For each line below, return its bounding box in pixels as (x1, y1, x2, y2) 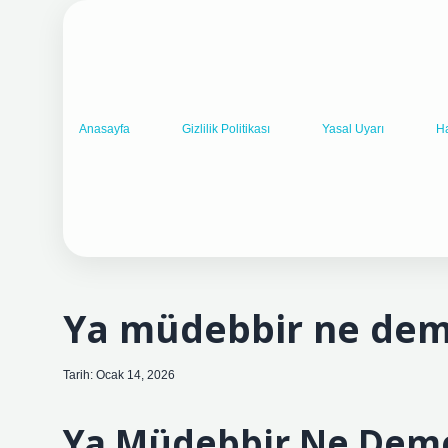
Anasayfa (79, 121, 130, 136)
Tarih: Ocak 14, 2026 (63, 368, 175, 382)
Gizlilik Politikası (182, 121, 270, 136)
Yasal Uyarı (322, 121, 384, 136)
